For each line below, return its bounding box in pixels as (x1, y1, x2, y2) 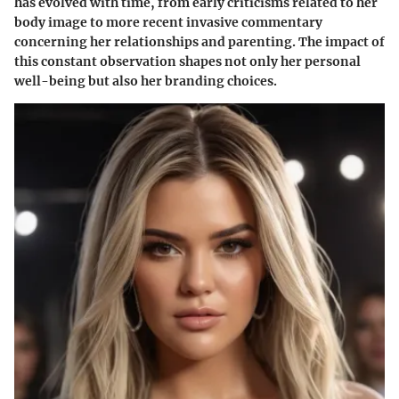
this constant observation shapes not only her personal (14, 53, 361, 69)
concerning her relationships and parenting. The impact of (14, 34, 385, 50)
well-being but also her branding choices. (14, 73, 277, 89)
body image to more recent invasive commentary (14, 14, 322, 30)
